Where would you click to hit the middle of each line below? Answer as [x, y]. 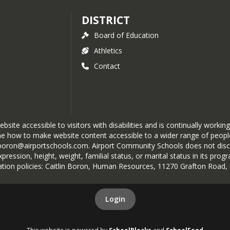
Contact [107, 66]
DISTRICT [106, 20]
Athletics [108, 51]
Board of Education [126, 35]
